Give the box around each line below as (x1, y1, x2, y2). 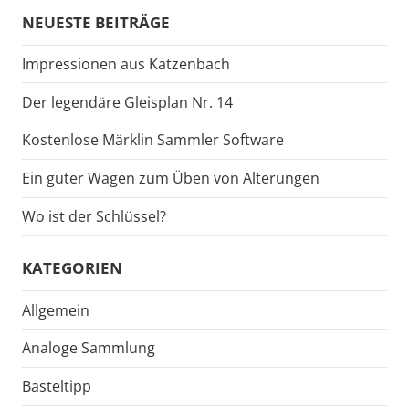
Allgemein (22, 299, 89, 320)
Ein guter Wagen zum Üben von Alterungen (22, 168, 320, 189)
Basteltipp (22, 376, 91, 397)
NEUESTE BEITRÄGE (22, 11, 170, 33)
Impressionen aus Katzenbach (22, 53, 230, 74)
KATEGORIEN (22, 257, 122, 279)
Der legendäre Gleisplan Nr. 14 (22, 91, 233, 112)
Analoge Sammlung (22, 338, 155, 359)
